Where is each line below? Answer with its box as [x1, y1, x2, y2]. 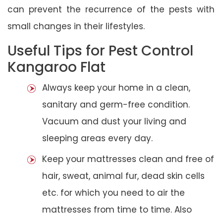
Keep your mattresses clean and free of [42, 153, 214, 165]
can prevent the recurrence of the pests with [7, 3, 215, 15]
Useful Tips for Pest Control [7, 41, 193, 60]
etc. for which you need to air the [42, 186, 185, 199]
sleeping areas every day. [42, 132, 153, 144]
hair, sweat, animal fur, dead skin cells [42, 169, 205, 182]
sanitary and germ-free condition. [42, 98, 190, 111]
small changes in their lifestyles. [7, 20, 145, 32]
